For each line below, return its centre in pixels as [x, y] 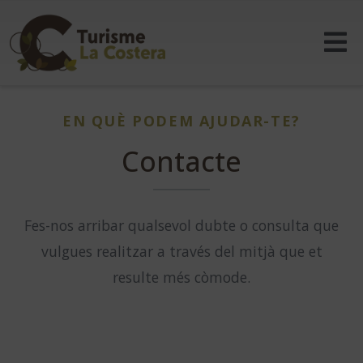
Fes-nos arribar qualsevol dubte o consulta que [181, 225]
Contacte [181, 161]
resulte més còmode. [181, 277]
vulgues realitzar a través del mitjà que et [181, 251]
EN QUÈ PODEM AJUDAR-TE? [181, 120]
